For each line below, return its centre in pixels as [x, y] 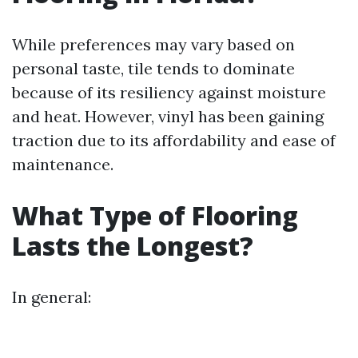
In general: [52, 297]
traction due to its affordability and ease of [174, 140]
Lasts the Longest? [133, 246]
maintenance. [63, 164]
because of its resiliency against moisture [169, 92]
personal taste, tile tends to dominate [153, 68]
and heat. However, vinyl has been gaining [168, 116]
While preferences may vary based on [153, 44]
